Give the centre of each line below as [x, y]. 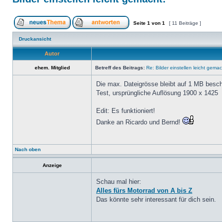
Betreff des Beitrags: [120, 68]
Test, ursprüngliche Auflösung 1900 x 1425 [157, 93]
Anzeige [52, 165]
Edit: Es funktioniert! [126, 111]
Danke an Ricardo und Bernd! [139, 122]
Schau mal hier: [119, 182]
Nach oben [28, 149]
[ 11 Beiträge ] [185, 23]
